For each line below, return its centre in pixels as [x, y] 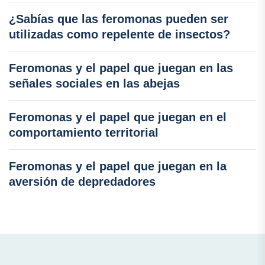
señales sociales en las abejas [94, 84]
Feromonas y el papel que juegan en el [118, 117]
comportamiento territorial [84, 133]
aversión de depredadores [82, 182]
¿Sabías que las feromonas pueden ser [119, 19]
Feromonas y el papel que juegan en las [121, 68]
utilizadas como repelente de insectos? [119, 35]
